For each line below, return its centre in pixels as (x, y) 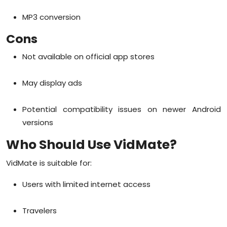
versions (38, 122)
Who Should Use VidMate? (91, 144)
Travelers (40, 210)
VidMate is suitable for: (49, 163)
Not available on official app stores (88, 56)
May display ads (52, 83)
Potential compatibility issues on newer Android (122, 109)
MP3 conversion (51, 17)
